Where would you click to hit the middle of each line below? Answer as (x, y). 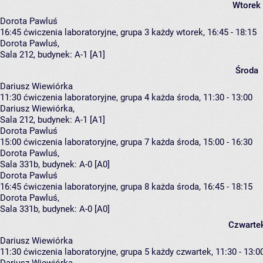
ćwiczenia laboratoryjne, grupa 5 (86, 252)
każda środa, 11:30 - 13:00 (202, 98)
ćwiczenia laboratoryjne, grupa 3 (86, 33)
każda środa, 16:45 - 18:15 (202, 187)
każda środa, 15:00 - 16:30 (202, 142)
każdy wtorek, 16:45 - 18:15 (204, 33)
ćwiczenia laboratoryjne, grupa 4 (86, 98)
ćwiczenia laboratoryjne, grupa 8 (86, 187)
